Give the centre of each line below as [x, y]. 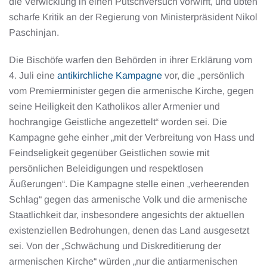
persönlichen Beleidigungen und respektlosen [106, 168]
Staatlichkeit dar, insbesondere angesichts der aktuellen [127, 215]
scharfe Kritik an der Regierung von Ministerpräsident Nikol [133, 17]
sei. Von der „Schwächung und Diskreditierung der [115, 246]
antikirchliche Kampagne [110, 75]
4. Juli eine [33, 75]
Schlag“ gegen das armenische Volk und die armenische [128, 199]
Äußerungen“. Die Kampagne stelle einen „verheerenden [129, 184]
